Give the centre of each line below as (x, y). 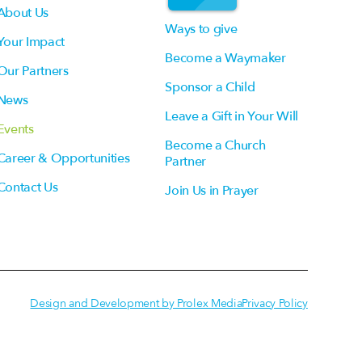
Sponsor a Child (210, 87)
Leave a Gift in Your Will (232, 116)
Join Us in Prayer (212, 190)
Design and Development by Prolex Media (136, 303)
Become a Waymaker (225, 58)
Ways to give (201, 29)
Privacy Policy (275, 303)
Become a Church (215, 145)
